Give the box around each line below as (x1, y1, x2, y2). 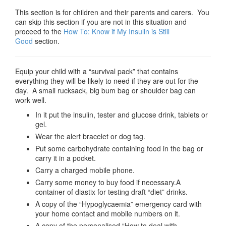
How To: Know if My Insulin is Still (64, 26, 169, 36)
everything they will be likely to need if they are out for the (15, 76, 198, 86)
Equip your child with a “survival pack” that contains (15, 66, 178, 76)
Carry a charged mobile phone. (35, 165, 135, 175)
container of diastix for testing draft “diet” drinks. (35, 187, 188, 197)
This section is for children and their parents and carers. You (15, 7, 209, 17)
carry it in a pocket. (35, 153, 96, 163)
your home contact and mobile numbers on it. (35, 208, 180, 218)
